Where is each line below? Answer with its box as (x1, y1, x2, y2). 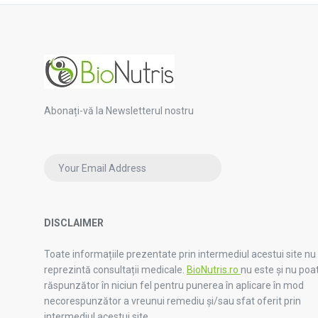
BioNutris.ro (187, 264, 241, 276)
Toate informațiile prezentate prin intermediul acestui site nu (44, 248, 316, 261)
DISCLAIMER (44, 217, 104, 229)
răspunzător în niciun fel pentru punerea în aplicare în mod (44, 280, 304, 292)
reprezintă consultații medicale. (44, 264, 187, 276)
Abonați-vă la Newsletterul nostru (44, 105, 194, 116)
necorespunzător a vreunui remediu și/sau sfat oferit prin (44, 295, 301, 307)
